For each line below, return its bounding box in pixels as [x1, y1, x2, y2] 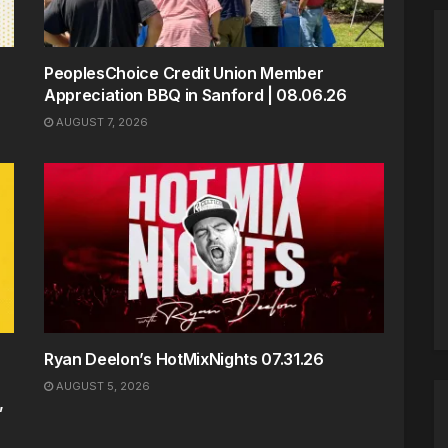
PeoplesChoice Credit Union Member [44, 62, 324, 83]
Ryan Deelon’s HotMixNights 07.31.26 [44, 348, 324, 369]
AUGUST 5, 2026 [53, 378, 150, 393]
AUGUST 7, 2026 [53, 114, 148, 129]
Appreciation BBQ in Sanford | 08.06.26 [44, 84, 347, 105]
